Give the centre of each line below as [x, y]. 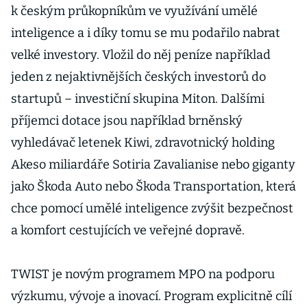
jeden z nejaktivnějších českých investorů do [138, 77]
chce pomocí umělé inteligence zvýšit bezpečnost [152, 208]
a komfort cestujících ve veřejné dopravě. [129, 230]
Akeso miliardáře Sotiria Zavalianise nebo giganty [153, 164]
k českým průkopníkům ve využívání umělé [134, 11]
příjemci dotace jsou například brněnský [127, 121]
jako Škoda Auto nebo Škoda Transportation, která [153, 186]
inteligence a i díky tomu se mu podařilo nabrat [146, 33]
